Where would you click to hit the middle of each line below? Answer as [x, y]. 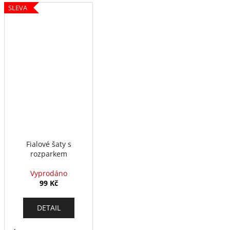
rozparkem [49, 154]
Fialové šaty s [49, 144]
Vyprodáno [49, 174]
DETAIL [49, 208]
